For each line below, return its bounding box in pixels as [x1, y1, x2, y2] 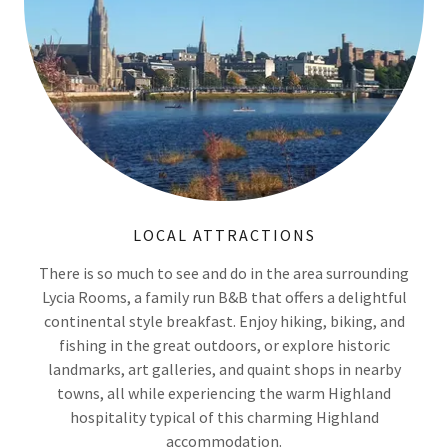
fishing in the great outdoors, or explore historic [58, 335, 390, 356]
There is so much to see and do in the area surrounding [39, 263, 409, 284]
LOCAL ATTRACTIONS [132, 225, 316, 246]
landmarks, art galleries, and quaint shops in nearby [47, 359, 401, 380]
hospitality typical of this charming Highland [69, 407, 379, 428]
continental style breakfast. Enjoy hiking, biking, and [43, 311, 405, 332]
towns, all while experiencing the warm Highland [57, 383, 391, 404]
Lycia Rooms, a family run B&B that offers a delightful [41, 287, 407, 308]
